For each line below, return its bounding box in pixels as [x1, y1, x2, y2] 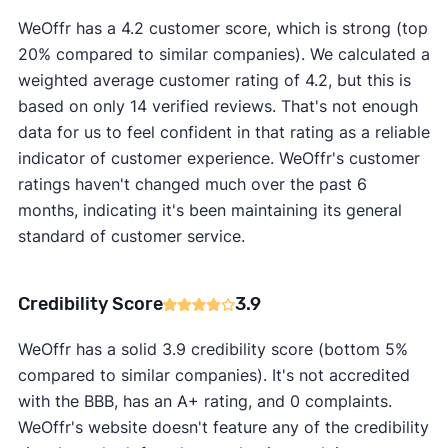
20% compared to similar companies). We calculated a [17, 44, 430, 65]
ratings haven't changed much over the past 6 [17, 174, 367, 195]
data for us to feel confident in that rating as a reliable [17, 122, 430, 143]
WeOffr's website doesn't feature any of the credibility [17, 417, 429, 438]
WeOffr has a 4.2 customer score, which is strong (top [17, 18, 428, 39]
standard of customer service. [17, 226, 245, 247]
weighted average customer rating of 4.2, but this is [17, 70, 411, 91]
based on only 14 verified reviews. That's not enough [17, 96, 418, 117]
